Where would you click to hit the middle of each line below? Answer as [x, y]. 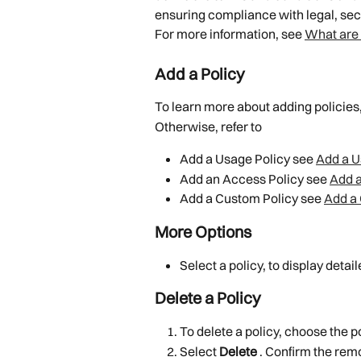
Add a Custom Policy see [252, 199]
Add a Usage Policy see [248, 159]
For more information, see [230, 34]
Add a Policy [200, 74]
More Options [203, 231]
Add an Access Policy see [255, 178]
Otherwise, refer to [208, 126]
